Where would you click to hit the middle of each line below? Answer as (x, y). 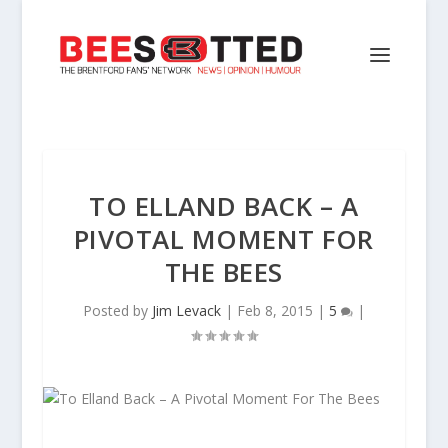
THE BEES (223, 272)
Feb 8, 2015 (274, 310)
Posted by (117, 310)
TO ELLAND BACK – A (224, 206)
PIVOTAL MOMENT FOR (223, 239)
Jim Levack (186, 310)
